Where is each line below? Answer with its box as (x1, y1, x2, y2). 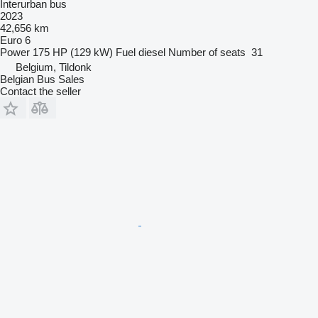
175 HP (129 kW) (33, 45, 113, 58)
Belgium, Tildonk (16, 60, 92, 73)
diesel (138, 45, 165, 58)
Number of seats (168, 45, 246, 58)
